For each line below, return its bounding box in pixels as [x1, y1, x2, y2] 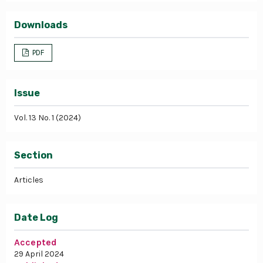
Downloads [14, 19, 68, 31]
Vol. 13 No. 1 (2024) [14, 112, 81, 123]
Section [14, 149, 53, 161]
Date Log [14, 211, 58, 223]
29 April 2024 [14, 248, 64, 259]
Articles [14, 174, 43, 185]
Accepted [14, 236, 57, 248]
